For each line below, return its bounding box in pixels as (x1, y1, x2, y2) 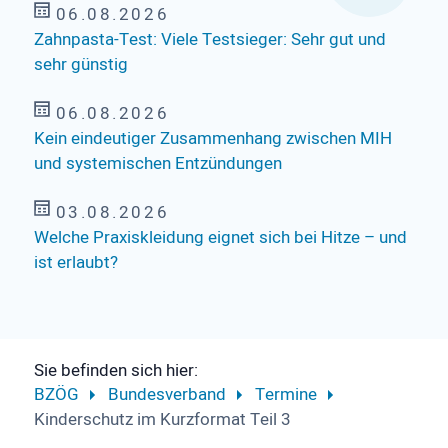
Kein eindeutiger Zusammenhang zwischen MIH (33, 125, 392, 151)
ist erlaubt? (33, 249, 118, 275)
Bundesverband (107, 381, 226, 407)
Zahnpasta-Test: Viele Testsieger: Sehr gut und (33, 26, 386, 52)
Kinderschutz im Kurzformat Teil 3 (33, 406, 291, 432)
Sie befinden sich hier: (33, 357, 198, 383)
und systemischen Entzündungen (33, 150, 282, 176)
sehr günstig (33, 51, 128, 77)
